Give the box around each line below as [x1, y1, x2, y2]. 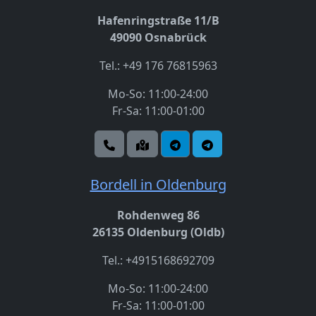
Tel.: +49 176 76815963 [99, 58, 217, 74]
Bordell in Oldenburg [90, 175, 226, 195]
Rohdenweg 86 [116, 207, 200, 224]
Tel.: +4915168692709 [102, 253, 214, 269]
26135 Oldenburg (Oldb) [92, 224, 224, 241]
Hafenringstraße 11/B [97, 13, 219, 29]
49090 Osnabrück [109, 30, 207, 46]
